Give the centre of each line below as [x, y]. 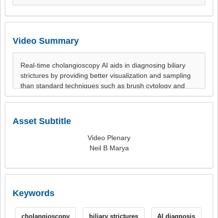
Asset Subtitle [42, 121]
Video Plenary [109, 138]
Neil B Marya [109, 148]
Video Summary [46, 41]
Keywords [34, 193]
